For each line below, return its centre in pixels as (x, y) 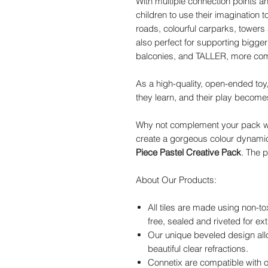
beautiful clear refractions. (198, 249)
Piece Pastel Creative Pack (188, 153)
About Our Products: (176, 180)
